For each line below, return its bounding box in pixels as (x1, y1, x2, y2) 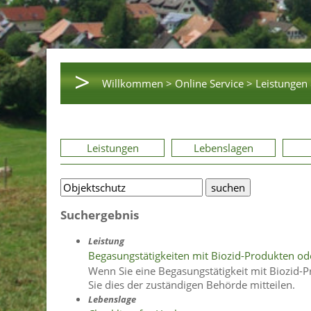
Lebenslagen (194, 141, 253, 155)
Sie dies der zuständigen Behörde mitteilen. (88, 278, 295, 292)
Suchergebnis (60, 206, 139, 224)
